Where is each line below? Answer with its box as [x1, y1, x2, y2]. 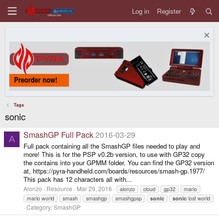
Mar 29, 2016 [77, 184, 112, 193]
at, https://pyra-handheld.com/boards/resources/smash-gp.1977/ [23, 166, 205, 175]
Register [156, 6, 181, 16]
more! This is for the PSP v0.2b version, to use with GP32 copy [23, 149, 205, 159]
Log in [131, 6, 149, 16]
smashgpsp [115, 195, 142, 202]
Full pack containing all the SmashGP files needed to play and [23, 141, 200, 151]
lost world [187, 195, 210, 202]
